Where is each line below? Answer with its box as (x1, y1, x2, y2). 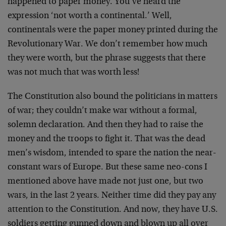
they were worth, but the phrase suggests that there (8, 54, 206, 63)
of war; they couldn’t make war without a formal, (8, 106, 197, 116)
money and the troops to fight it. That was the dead (8, 135, 205, 144)
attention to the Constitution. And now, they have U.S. (8, 205, 218, 214)
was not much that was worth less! (8, 68, 139, 77)
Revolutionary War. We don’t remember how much (8, 40, 207, 49)
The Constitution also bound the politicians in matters (8, 92, 217, 101)
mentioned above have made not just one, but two (8, 177, 203, 186)
